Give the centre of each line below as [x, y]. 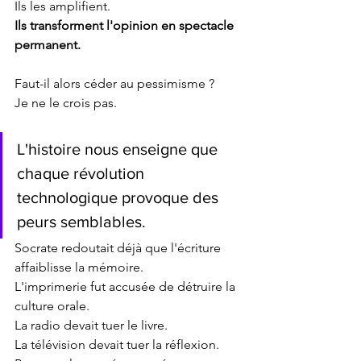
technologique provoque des [120, 198]
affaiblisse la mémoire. [79, 268]
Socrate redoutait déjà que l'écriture [119, 248]
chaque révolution [83, 174]
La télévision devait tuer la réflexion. [117, 345]
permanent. [48, 45]
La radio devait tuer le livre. [91, 326]
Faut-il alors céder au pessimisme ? [114, 84]
